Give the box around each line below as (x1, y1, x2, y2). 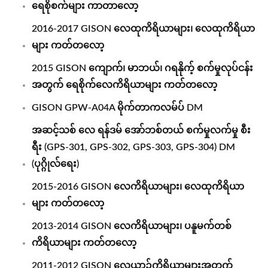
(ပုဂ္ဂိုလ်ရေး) (32, 159, 79, 169)
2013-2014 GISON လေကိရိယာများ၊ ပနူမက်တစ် (32, 221, 232, 231)
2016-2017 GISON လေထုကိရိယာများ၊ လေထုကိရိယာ (32, 24, 255, 33)
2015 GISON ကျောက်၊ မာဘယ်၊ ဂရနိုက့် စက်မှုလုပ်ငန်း (32, 63, 253, 73)
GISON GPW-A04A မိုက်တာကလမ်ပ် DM (32, 103, 203, 112)
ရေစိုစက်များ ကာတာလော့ (32, 1, 138, 11)
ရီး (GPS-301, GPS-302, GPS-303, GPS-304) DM (32, 142, 235, 152)
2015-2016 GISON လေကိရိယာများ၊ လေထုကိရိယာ (32, 182, 244, 191)
